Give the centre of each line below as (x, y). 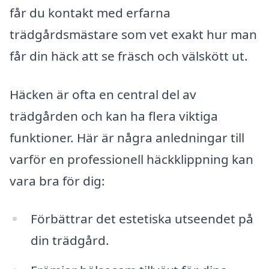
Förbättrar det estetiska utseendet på (142, 219)
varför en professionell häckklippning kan (131, 159)
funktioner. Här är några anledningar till (127, 137)
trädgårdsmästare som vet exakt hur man (133, 34)
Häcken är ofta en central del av (103, 94)
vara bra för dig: (57, 180)
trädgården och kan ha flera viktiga (114, 116)
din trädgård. (70, 240)
